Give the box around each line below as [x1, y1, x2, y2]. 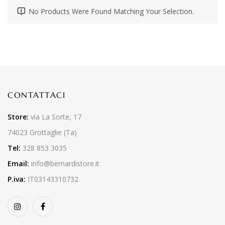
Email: [8, 159, 29, 168]
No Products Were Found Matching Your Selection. [29, 7, 194, 16]
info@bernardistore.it [31, 159, 99, 168]
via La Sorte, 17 [29, 112, 81, 122]
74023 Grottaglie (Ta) [8, 128, 77, 137]
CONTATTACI [8, 90, 65, 100]
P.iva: [8, 174, 28, 184]
